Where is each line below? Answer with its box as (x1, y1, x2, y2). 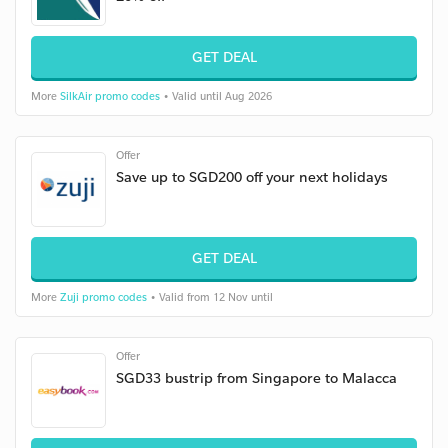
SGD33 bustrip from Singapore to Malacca (116, 368, 397, 387)
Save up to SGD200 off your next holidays (116, 167, 388, 186)
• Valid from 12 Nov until (147, 290, 273, 304)
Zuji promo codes (60, 290, 147, 304)
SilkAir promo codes (60, 89, 160, 103)
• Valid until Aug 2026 (160, 89, 272, 103)
